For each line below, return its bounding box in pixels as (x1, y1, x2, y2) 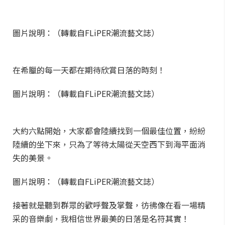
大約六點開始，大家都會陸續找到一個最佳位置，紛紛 (13, 125, 205, 137)
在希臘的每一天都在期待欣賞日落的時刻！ (13, 64, 165, 76)
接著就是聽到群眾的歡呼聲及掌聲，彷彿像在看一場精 (13, 199, 205, 211)
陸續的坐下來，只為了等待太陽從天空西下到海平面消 (13, 138, 205, 150)
